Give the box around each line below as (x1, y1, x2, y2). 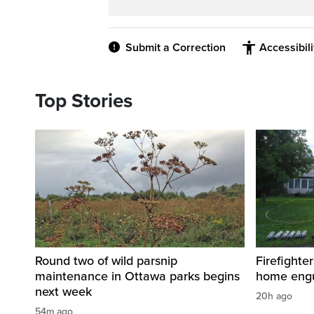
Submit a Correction (125, 41, 226, 55)
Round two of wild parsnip (35, 253, 177, 269)
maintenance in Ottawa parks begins (35, 268, 240, 285)
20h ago (256, 290, 292, 303)
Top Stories (35, 89, 132, 114)
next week (35, 284, 92, 300)
